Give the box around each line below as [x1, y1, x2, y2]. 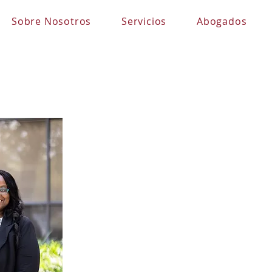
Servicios [121, 15, 167, 28]
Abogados [196, 15, 247, 28]
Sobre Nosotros [11, 15, 92, 28]
